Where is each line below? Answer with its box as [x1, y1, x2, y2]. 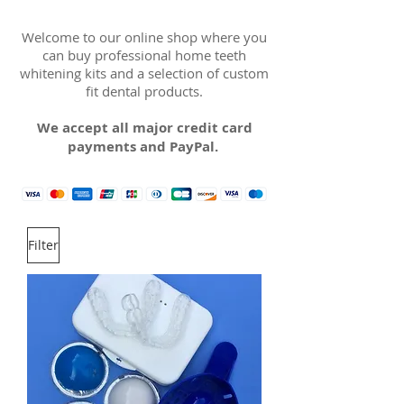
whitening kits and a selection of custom [20, 63, 269, 82]
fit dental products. [86, 81, 203, 100]
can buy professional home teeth [42, 45, 246, 64]
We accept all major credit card [36, 117, 252, 137]
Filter [28, 236, 59, 254]
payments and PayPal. [67, 136, 222, 156]
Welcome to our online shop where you [22, 27, 267, 46]
